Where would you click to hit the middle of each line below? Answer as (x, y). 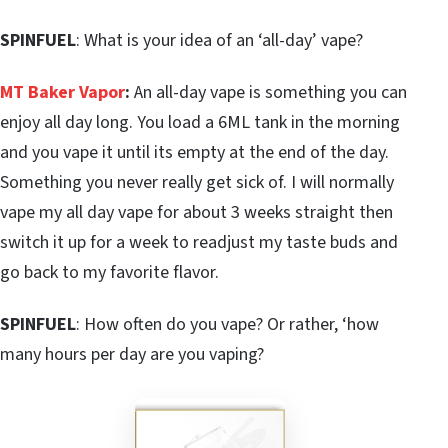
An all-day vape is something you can (268, 92)
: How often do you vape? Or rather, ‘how (227, 324)
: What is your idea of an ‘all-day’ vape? (219, 40)
